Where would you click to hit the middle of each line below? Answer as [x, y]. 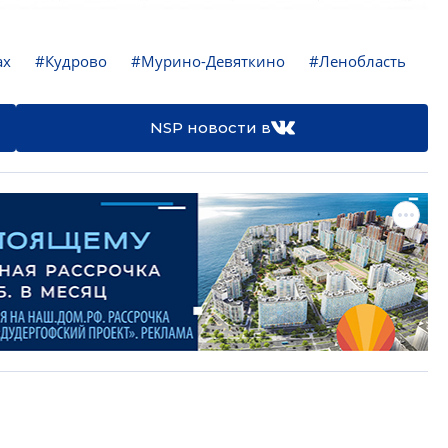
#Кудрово [71, 61]
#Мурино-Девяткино [208, 61]
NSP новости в [210, 127]
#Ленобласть [357, 61]
